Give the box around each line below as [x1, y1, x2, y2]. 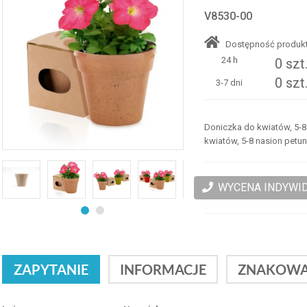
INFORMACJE [119, 261, 206, 278]
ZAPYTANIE [13, 261, 88, 278]
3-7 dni [216, 77, 243, 88]
